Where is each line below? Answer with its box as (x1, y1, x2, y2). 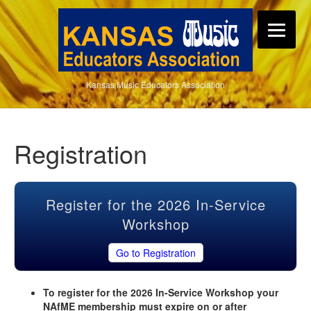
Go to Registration (115, 246, 196, 260)
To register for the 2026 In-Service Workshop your (43, 285, 278, 299)
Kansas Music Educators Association (86, 78, 225, 90)
